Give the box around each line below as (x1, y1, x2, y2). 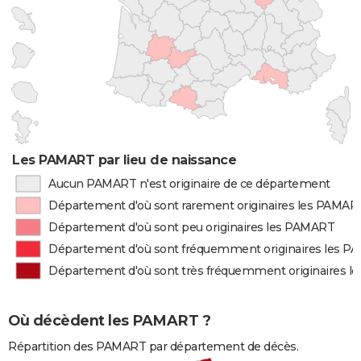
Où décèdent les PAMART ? (8, 312, 210, 330)
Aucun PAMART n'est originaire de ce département (48, 176, 330, 191)
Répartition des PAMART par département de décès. (8, 339, 298, 355)
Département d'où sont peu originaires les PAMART (48, 220, 335, 234)
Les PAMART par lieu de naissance (12, 152, 237, 168)
